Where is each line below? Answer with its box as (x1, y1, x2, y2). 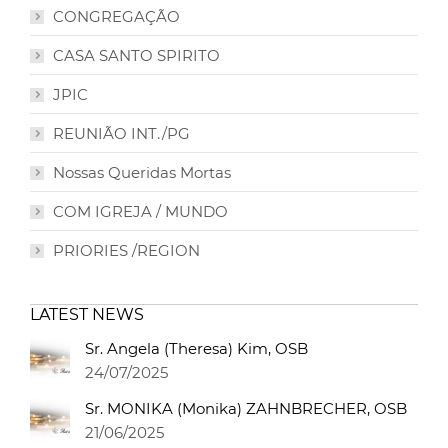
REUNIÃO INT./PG (53, 124, 190, 144)
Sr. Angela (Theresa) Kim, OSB (85, 339, 308, 359)
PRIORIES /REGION (53, 241, 200, 261)
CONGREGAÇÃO (53, 7, 180, 27)
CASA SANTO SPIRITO (53, 46, 220, 66)
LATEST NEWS (30, 305, 144, 325)
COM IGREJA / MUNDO (53, 202, 228, 222)
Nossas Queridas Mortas (53, 163, 231, 183)
